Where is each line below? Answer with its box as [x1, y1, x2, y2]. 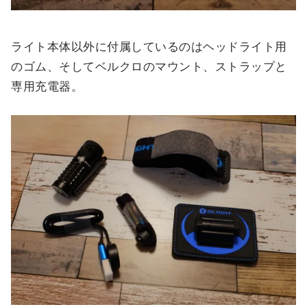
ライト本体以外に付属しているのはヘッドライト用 [11, 40, 287, 53]
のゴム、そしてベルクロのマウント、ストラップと [11, 60, 287, 73]
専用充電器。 [11, 79, 84, 93]
